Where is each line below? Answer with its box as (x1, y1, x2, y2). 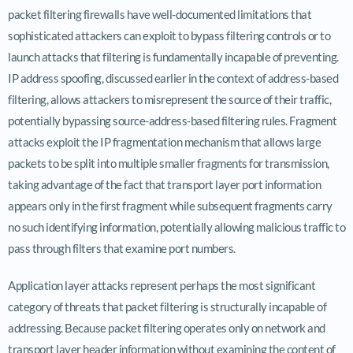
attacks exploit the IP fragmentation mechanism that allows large (8, 134, 321, 149)
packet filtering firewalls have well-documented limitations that (8, 6, 311, 21)
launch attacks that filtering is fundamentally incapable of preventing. (8, 49, 339, 64)
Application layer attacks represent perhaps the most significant (8, 277, 315, 292)
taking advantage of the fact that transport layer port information (8, 176, 321, 191)
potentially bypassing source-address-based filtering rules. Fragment (8, 113, 336, 128)
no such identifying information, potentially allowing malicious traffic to (8, 219, 345, 234)
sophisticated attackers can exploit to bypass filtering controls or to (8, 28, 330, 43)
